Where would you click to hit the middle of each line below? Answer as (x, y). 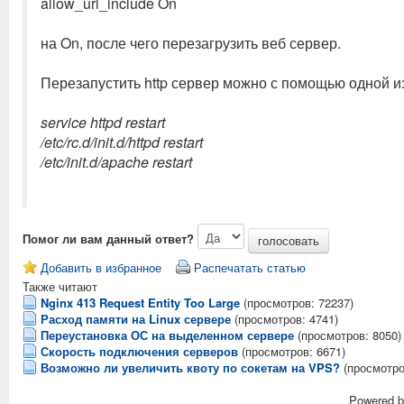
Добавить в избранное (101, 267)
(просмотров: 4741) (286, 319)
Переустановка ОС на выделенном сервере (167, 335)
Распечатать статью (250, 267)
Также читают (60, 286)
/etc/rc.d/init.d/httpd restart (122, 142)
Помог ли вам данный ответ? (108, 238)
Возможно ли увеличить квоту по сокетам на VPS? (190, 367)
